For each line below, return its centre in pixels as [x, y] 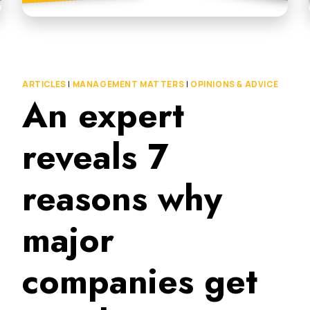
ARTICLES [44, 84]
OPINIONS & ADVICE [235, 84]
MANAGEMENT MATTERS [128, 84]
